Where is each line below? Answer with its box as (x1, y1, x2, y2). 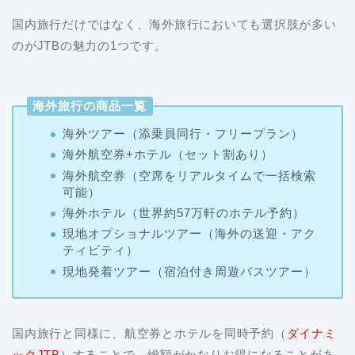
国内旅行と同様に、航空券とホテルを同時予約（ (12, 326, 287, 341)
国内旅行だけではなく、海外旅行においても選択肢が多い (12, 17, 337, 31)
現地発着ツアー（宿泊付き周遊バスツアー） (62, 264, 316, 278)
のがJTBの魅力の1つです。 (12, 38, 167, 52)
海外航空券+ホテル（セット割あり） (62, 147, 273, 162)
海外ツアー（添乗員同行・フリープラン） (62, 127, 303, 141)
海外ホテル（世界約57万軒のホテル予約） (62, 206, 305, 220)
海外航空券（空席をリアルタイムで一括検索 (62, 168, 316, 182)
